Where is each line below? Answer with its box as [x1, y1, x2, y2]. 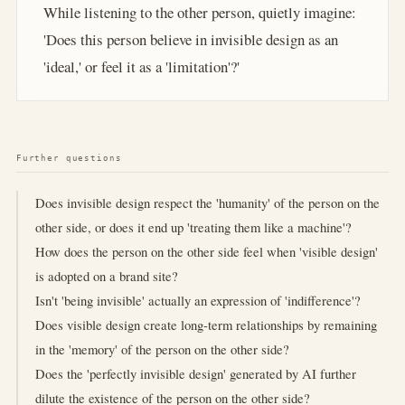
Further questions [15, 153, 122, 164]
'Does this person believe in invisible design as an [42, 28, 338, 50]
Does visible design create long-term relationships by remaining [35, 315, 378, 334]
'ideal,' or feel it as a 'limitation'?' [42, 55, 240, 77]
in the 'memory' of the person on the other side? [35, 339, 290, 358]
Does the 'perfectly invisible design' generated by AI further [35, 363, 357, 382]
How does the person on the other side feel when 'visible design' [35, 241, 379, 260]
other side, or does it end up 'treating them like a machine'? [35, 217, 353, 236]
